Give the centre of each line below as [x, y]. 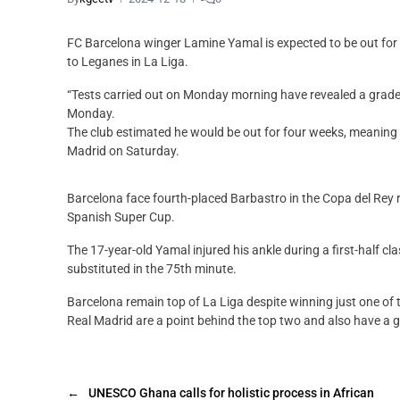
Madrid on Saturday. [123, 150]
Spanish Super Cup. [121, 217]
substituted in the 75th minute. [152, 268]
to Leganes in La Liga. [128, 61]
